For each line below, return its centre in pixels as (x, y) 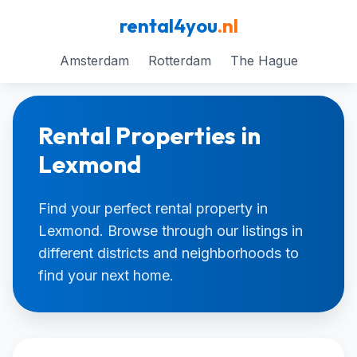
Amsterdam (94, 61)
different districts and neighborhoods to (169, 253)
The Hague (264, 61)
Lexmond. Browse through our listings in (171, 231)
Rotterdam (179, 61)
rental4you (168, 25)
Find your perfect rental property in (153, 208)
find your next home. (106, 275)
